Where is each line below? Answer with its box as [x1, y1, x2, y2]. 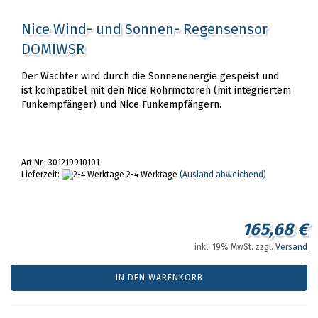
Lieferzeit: [21, 170, 62, 180]
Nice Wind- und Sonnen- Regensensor [21, 21, 268, 38]
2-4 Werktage [124, 170, 177, 180]
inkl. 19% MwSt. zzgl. [194, 242, 275, 252]
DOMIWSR [21, 40, 84, 57]
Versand [275, 242, 307, 252]
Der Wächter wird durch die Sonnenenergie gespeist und [21, 70, 279, 82]
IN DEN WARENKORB [115, 273, 203, 283]
